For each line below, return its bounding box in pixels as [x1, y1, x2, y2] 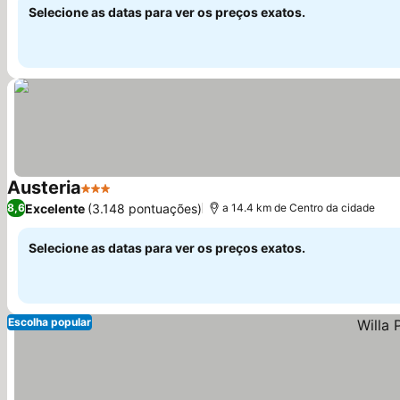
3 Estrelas [80, 188, 147, 206]
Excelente [25, 200, 85, 216]
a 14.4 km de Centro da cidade [222, 201, 375, 214]
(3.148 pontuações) [87, 200, 202, 216]
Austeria [7, 177, 81, 198]
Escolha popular [8, 315, 91, 329]
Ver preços [113, 188, 187, 207]
